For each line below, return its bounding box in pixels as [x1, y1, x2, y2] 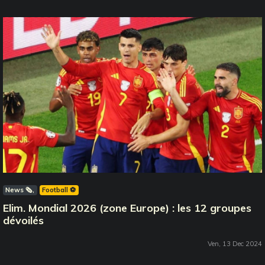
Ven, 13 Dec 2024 [208, 240, 262, 248]
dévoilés [3, 214, 44, 228]
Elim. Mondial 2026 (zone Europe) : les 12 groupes [3, 201, 251, 215]
